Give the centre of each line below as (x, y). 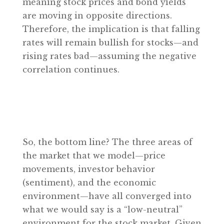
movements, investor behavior (88, 169)
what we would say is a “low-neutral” (102, 209)
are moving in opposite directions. (97, 15)
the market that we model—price (94, 155)
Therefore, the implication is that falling (111, 29)
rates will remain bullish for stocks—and (110, 42)
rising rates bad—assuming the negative (109, 56)
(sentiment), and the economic (89, 182)
